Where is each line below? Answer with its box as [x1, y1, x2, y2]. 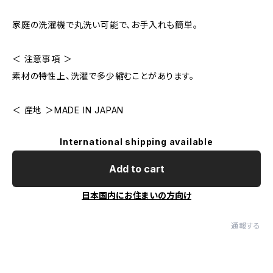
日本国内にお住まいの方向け [82, 190, 191, 200]
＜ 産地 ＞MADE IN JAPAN [12, 105, 124, 115]
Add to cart [108, 163, 165, 175]
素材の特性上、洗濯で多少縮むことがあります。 [12, 71, 194, 81]
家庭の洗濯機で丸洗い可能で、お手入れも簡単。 [12, 19, 198, 30]
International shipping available [60, 136, 213, 147]
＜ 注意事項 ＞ [12, 54, 73, 64]
